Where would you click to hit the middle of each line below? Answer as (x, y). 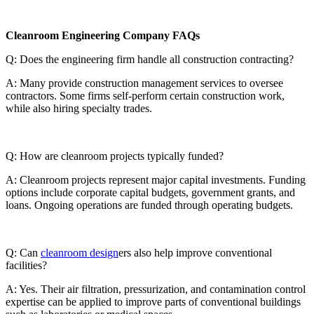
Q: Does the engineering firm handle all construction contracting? (150, 60)
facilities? (26, 266)
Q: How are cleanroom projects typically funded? (115, 156)
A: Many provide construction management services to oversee (144, 83)
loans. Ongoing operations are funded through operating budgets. (149, 205)
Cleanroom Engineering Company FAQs (103, 36)
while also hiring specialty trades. (79, 109)
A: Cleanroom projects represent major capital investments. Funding (156, 180)
